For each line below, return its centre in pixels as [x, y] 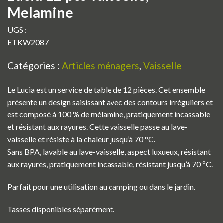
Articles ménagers [101, 66]
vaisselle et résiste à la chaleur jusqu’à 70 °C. [81, 139]
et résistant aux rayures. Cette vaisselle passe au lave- [98, 127]
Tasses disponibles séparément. [61, 209]
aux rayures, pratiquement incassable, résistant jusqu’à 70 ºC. [110, 164]
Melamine [40, 13]
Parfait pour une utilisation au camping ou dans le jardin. [101, 187]
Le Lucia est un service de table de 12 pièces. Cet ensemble [106, 90]
